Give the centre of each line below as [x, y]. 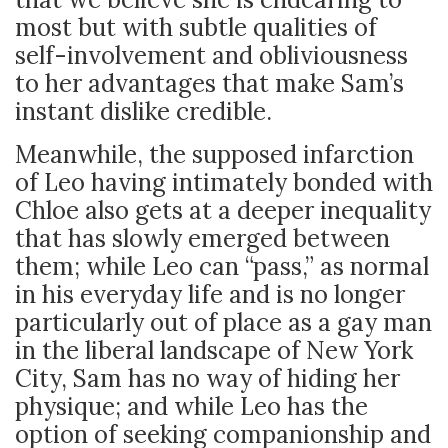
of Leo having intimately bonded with [224, 182]
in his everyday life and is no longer [210, 294]
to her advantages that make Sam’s [209, 83]
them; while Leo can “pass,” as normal [222, 266]
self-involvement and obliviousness [211, 55]
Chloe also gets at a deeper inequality [223, 210]
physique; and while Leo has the [191, 406]
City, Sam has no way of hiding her [207, 378]
